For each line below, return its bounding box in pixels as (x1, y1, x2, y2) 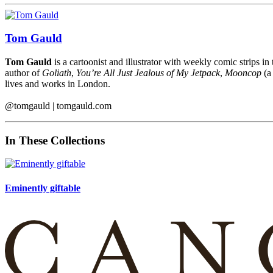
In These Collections (5, 133, 105, 147)
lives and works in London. (5, 79, 110, 90)
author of (5, 68, 42, 79)
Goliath (42, 68, 71, 79)
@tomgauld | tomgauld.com (5, 101, 112, 112)
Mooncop (225, 68, 261, 79)
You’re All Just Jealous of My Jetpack (76, 68, 220, 79)
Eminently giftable (5, 182, 80, 193)
